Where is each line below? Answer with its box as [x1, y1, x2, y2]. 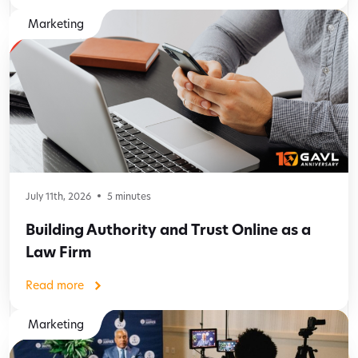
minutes [113, 189, 151, 203]
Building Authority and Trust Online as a [26, 220, 311, 241]
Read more [26, 277, 84, 293]
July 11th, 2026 [26, 189, 91, 203]
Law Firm [26, 242, 92, 263]
